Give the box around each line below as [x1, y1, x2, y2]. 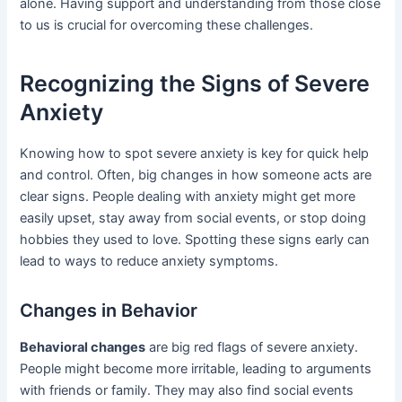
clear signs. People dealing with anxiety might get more [20, 188, 356, 205]
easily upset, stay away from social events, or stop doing [20, 209, 367, 226]
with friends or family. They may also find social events [20, 381, 354, 398]
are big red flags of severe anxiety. [145, 338, 359, 355]
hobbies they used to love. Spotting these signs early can [20, 231, 371, 248]
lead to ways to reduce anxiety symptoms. [20, 252, 279, 269]
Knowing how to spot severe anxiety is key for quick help [20, 144, 370, 162]
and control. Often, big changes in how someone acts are [20, 166, 372, 183]
